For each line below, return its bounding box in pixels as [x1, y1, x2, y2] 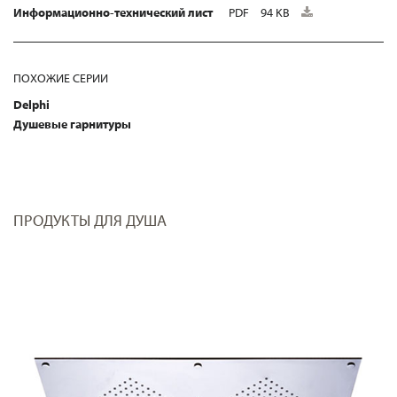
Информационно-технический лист [13, 4, 213, 21]
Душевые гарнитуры [13, 116, 131, 133]
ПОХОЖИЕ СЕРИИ [13, 70, 108, 87]
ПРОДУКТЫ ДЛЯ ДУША [13, 210, 167, 231]
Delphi [13, 97, 50, 113]
